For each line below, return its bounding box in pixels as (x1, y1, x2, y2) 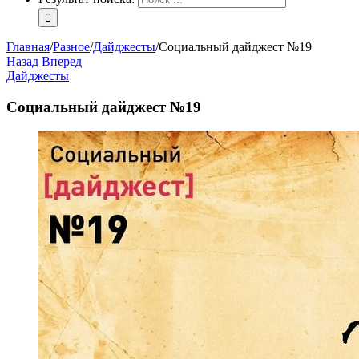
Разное (53, 40, 90, 54)
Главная (6, 40, 50, 54)
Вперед (42, 54, 82, 68)
